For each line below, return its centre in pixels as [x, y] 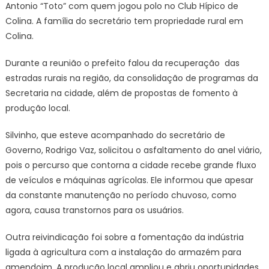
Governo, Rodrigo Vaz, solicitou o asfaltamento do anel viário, [133, 150]
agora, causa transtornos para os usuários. [94, 210]
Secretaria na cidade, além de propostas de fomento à [121, 93]
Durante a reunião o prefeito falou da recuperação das [122, 63]
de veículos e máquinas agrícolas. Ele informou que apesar [129, 180]
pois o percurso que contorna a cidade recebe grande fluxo [131, 165]
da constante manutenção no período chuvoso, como [121, 195]
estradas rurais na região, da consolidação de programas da [131, 78]
